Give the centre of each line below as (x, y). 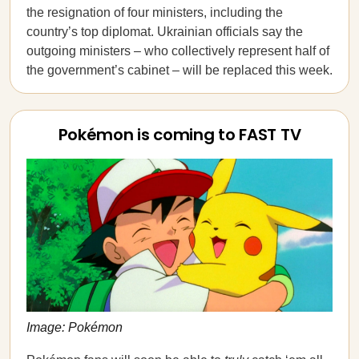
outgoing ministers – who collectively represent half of (178, 51)
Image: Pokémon (75, 327)
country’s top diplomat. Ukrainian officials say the (165, 32)
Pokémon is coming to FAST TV (179, 135)
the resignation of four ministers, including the (155, 12)
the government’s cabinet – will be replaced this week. (179, 70)
